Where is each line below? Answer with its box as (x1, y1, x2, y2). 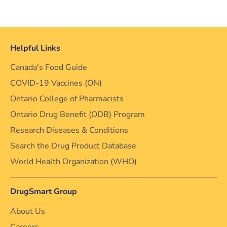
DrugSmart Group (10, 186, 77, 197)
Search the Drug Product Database (10, 140, 136, 152)
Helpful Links (10, 42, 60, 54)
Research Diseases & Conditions (10, 125, 128, 136)
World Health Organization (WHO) (10, 156, 137, 167)
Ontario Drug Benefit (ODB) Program (10, 109, 145, 120)
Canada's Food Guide (10, 62, 87, 73)
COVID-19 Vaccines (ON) (10, 78, 102, 89)
